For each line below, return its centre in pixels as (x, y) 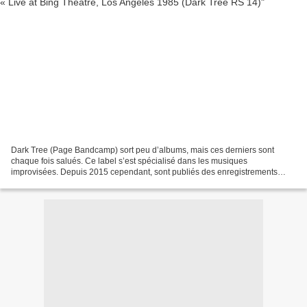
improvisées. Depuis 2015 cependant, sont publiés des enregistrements (144, 172)
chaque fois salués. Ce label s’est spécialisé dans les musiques (129, 161)
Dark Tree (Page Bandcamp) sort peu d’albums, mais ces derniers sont (143, 150)
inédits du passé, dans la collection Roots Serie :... (104, 183)
